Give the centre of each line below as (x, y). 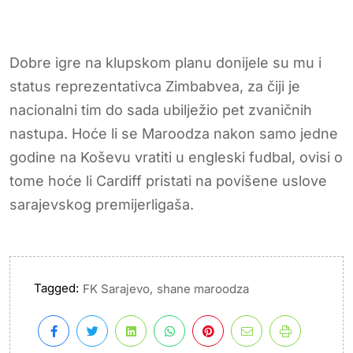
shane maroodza (203, 289)
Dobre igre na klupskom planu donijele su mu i (165, 62)
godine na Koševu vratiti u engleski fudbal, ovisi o (176, 157)
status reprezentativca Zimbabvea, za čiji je (155, 86)
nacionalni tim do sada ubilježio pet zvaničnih (161, 110)
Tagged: (56, 288)
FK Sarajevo (116, 289)
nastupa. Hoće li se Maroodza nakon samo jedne (174, 133)
